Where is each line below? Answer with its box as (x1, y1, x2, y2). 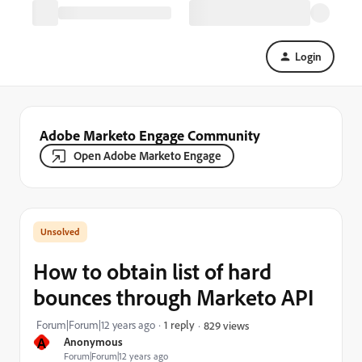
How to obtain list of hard (33, 257, 271, 285)
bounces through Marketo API (33, 283, 314, 311)
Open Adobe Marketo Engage (74, 148, 221, 163)
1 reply (164, 318, 195, 331)
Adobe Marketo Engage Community (40, 126, 260, 144)
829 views (204, 318, 249, 332)
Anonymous (64, 335, 123, 348)
